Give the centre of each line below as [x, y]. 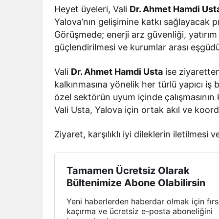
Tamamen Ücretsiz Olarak [128, 170]
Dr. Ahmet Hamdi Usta [117, 71]
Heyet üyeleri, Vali [92, 9]
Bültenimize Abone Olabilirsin [136, 183]
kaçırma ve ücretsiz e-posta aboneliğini [140, 211]
